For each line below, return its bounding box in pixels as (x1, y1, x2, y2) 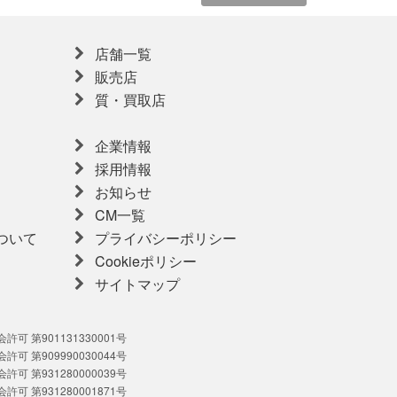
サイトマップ (95, 273, 181, 294)
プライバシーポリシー (95, 227, 237, 248)
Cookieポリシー (95, 250, 198, 271)
